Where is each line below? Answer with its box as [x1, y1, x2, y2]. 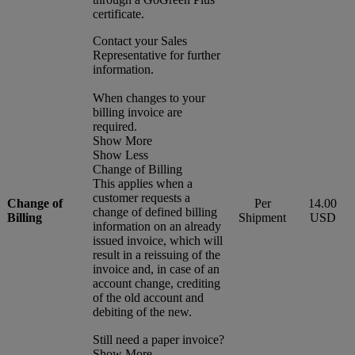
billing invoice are [93, 105, 182, 119]
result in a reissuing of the [93, 247, 220, 261]
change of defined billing [93, 204, 217, 219]
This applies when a [93, 176, 193, 190]
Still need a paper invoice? [93, 332, 224, 346]
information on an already [93, 219, 221, 233]
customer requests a [93, 190, 190, 204]
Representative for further [93, 48, 220, 62]
